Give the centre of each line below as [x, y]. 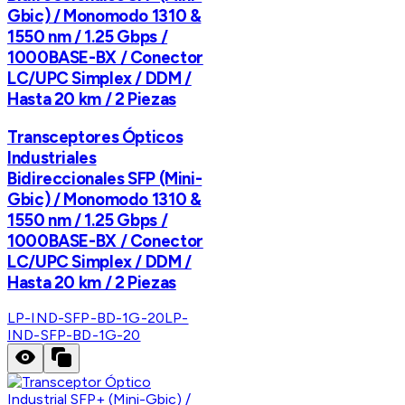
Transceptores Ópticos [95, 137]
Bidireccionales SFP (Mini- [105, 178]
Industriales [52, 157]
